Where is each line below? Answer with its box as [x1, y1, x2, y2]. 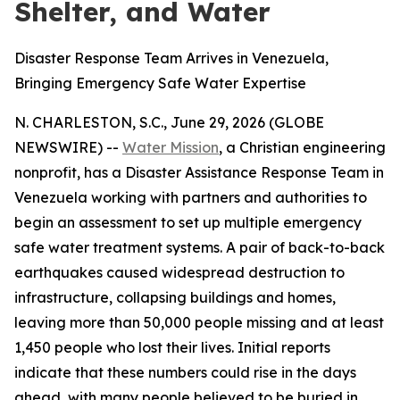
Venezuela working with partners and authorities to [14, 188, 367, 206]
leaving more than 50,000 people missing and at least [14, 313, 384, 331]
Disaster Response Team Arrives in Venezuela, [14, 49, 329, 67]
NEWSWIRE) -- [14, 138, 122, 156]
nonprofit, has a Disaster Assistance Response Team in [14, 163, 384, 181]
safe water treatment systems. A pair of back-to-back [14, 238, 385, 256]
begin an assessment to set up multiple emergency [14, 213, 362, 231]
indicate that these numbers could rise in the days [14, 363, 356, 381]
